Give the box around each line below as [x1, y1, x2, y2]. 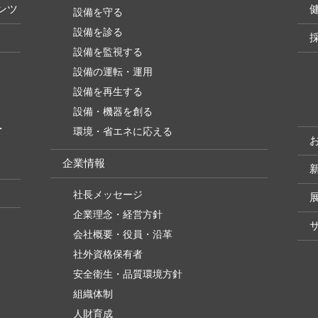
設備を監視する [73, 46, 143, 58]
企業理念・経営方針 [73, 209, 163, 221]
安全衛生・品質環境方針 [73, 268, 183, 280]
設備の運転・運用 [73, 66, 153, 78]
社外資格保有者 [73, 248, 143, 261]
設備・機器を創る [73, 106, 153, 118]
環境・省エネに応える [73, 126, 173, 138]
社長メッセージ [73, 189, 143, 201]
